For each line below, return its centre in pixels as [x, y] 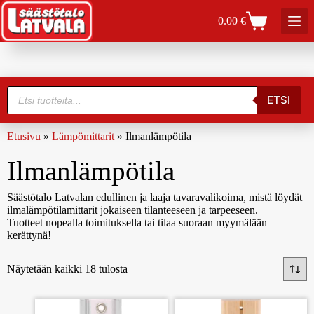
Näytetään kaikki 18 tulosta [67, 269]
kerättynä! [29, 235]
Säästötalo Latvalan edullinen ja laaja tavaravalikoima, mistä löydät [155, 197]
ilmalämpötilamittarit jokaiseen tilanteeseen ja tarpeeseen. [132, 210]
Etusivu [24, 136]
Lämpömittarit [83, 136]
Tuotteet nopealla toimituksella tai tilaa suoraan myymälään [137, 222]
